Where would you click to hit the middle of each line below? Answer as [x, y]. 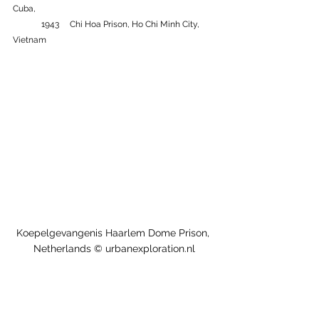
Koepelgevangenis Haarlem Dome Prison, [114, 233]
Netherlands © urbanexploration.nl [114, 249]
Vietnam [30, 40]
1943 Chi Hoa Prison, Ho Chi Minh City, [27, 25]
